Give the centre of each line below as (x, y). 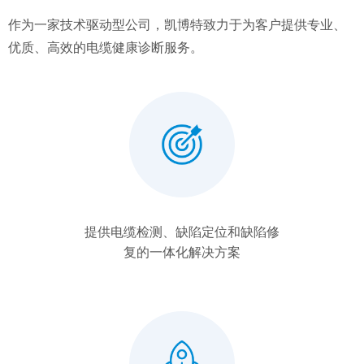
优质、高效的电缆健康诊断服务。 (106, 48)
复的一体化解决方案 (182, 252)
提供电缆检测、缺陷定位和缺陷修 (182, 232)
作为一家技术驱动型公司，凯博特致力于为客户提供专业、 (177, 25)
